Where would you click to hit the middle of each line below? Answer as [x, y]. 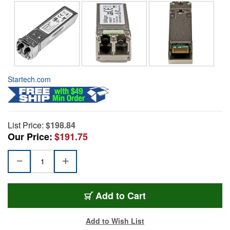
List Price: [26, 125]
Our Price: [30, 136]
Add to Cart [121, 195]
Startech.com [29, 79]
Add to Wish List [115, 221]
